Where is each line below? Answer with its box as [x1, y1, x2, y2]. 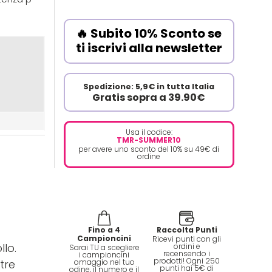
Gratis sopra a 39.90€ [92, 90, 206, 104]
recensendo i [163, 248, 211, 259]
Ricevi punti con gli [152, 233, 222, 244]
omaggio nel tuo [73, 256, 135, 267]
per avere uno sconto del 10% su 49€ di [78, 143, 220, 154]
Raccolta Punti [156, 224, 217, 235]
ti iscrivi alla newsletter [75, 39, 222, 56]
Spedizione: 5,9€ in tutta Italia [83, 81, 215, 92]
